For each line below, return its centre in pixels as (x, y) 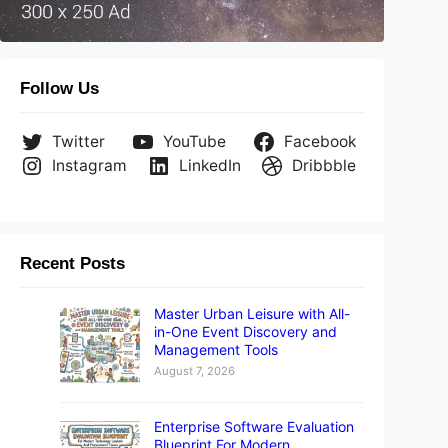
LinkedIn (209, 166)
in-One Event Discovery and (245, 331)
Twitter (78, 142)
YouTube (194, 142)
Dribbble (324, 166)
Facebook (320, 142)
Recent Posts (72, 263)
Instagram (89, 166)
